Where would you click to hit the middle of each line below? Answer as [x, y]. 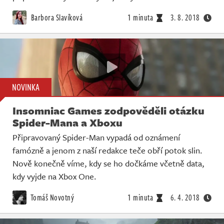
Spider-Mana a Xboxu [67, 122]
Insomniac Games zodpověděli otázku [108, 110]
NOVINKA [26, 87]
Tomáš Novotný [51, 197]
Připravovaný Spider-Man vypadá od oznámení [96, 137]
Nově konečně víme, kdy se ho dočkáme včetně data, [108, 163]
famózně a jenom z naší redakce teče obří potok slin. [107, 150]
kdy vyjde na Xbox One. [54, 176]
